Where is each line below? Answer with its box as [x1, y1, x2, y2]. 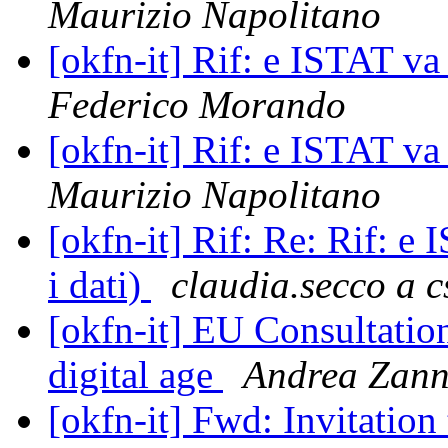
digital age [48, 353, 223, 397]
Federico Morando [48, 83, 346, 127]
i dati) [48, 263, 151, 307]
